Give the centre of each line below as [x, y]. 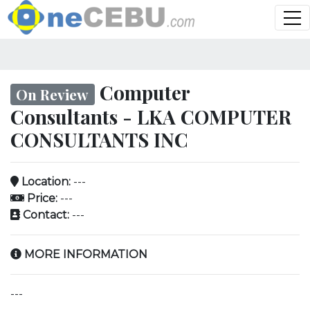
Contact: [45, 215]
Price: [41, 199]
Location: [45, 182]
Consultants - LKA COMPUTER [151, 117]
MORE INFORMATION [84, 255]
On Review [53, 94]
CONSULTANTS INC [99, 140]
